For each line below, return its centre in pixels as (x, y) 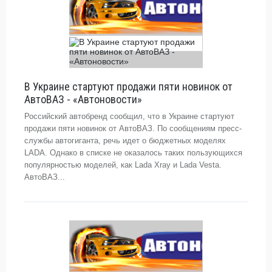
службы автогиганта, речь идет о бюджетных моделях (125, 141)
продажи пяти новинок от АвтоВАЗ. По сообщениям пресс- (133, 128)
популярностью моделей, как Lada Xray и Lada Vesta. (123, 165)
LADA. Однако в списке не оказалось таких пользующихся (133, 153)
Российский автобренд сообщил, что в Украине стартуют (129, 116)
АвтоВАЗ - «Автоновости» (83, 99)
